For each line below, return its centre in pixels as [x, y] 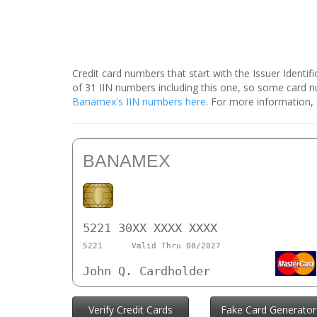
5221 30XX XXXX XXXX [150, 228]
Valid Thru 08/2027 [176, 246]
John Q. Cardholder [146, 271]
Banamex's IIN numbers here [139, 102]
